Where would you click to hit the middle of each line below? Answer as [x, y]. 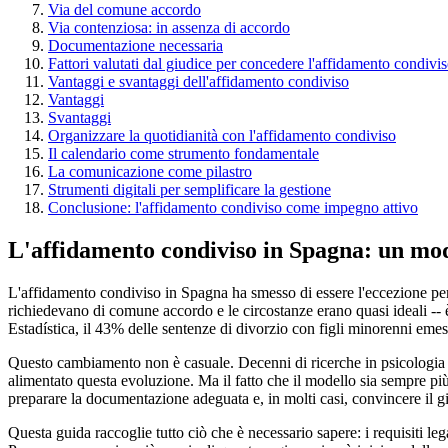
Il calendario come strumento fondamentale [183, 153]
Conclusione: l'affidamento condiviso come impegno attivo [233, 207]
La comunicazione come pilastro [150, 171]
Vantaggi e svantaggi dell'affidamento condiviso [198, 81]
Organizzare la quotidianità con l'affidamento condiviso [222, 135]
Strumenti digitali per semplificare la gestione [189, 189]
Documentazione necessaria [135, 45]
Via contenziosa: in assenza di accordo [169, 27]
